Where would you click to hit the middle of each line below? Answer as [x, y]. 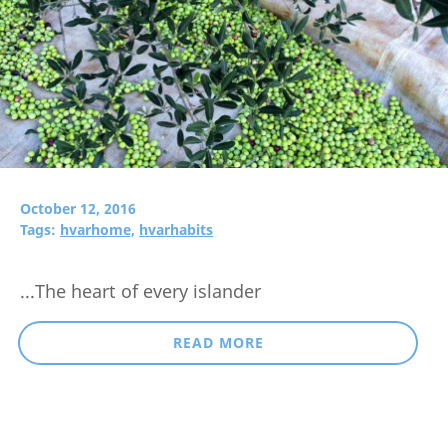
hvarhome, [97, 230]
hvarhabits [176, 230]
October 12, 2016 [78, 209]
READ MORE [218, 343]
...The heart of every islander [140, 291]
